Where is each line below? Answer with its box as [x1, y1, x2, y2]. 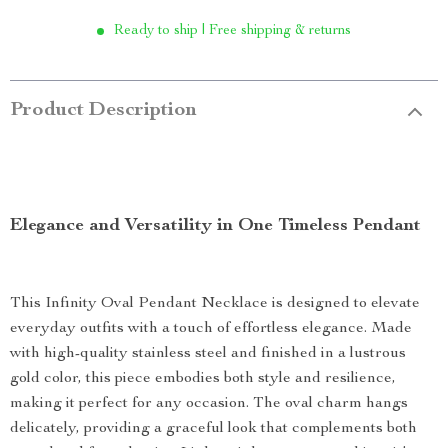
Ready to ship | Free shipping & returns [114, 24, 351, 38]
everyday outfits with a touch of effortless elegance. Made [10, 321, 412, 337]
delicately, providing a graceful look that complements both [10, 421, 417, 437]
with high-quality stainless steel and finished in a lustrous [10, 346, 406, 362]
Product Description [10, 101, 197, 121]
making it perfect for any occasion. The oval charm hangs [10, 396, 408, 412]
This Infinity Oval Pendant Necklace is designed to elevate [10, 296, 420, 312]
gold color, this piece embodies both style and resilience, [10, 371, 396, 387]
